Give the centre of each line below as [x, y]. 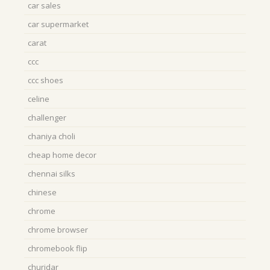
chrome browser [58, 229]
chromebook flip [58, 248]
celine [39, 99]
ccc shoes [46, 80]
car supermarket [58, 24]
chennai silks [52, 173]
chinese [42, 192]
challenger [47, 117]
